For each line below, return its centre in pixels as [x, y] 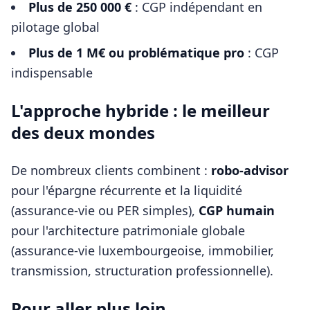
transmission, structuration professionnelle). [142, 271]
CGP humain [237, 211]
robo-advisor [250, 171]
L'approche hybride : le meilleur [140, 111]
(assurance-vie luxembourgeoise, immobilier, [143, 251]
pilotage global [55, 27]
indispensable [52, 73]
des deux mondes [83, 133]
